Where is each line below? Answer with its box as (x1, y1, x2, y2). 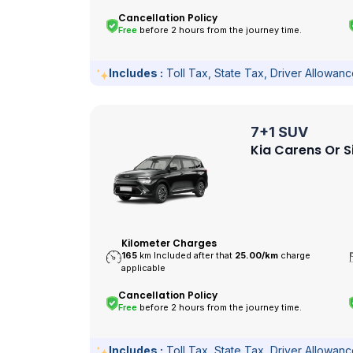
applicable (121, 262, 166, 274)
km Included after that (139, 250, 236, 262)
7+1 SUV (251, 124, 308, 141)
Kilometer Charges (121, 236, 217, 251)
